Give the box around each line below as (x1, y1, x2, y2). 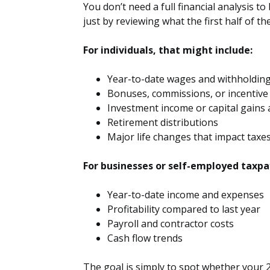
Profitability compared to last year (107, 202, 260, 216)
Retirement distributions (107, 115, 218, 129)
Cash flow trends (107, 231, 183, 245)
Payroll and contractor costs (107, 216, 234, 230)
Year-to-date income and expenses (107, 187, 264, 201)
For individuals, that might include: (83, 43, 253, 57)
